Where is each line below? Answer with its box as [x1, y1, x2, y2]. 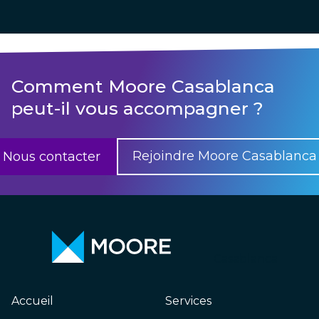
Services [165, 294, 211, 308]
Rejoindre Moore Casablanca [132, 147, 317, 164]
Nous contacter [3, 148, 100, 164]
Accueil [11, 294, 53, 308]
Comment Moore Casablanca [11, 75, 275, 97]
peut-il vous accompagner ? [11, 97, 263, 119]
